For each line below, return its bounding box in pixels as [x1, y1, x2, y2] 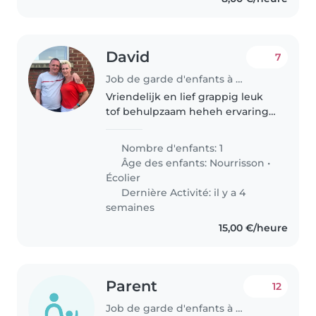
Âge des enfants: [119, 156, 210, 169]
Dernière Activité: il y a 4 [119, 186, 246, 199]
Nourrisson [209, 156, 265, 169]
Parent [106, 276, 158, 295]
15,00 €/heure [218, 221, 288, 234]
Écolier [106, 171, 141, 184]
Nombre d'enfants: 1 [119, 141, 224, 154]
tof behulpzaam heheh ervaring [106, 104, 269, 118]
